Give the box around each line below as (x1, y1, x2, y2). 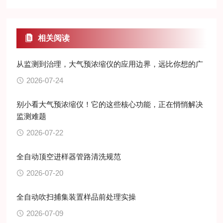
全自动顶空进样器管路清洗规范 (16, 152, 121, 161)
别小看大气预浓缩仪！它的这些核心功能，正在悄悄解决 (16, 100, 204, 109)
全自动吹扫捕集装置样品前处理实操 (16, 193, 136, 201)
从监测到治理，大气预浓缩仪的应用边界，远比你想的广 (16, 60, 204, 68)
